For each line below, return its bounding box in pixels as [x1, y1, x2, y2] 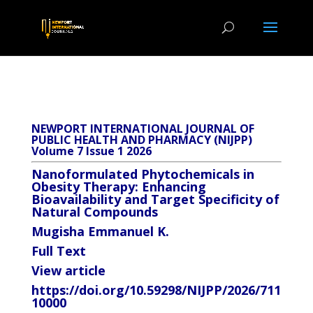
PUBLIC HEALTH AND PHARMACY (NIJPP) [31, 132, 252, 147]
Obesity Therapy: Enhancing [31, 178, 206, 195]
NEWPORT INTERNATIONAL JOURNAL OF [31, 121, 254, 136]
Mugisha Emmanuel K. [31, 223, 169, 240]
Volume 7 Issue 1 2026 [31, 143, 152, 159]
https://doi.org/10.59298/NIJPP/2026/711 [31, 282, 281, 298]
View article [31, 262, 105, 279]
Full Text [31, 242, 86, 259]
